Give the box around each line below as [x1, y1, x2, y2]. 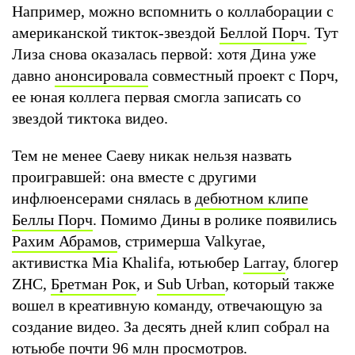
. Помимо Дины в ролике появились [93, 210, 337, 228]
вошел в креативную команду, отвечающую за [12, 296, 323, 314]
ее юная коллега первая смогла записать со [12, 87, 301, 105]
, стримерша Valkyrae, [117, 231, 265, 250]
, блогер [285, 253, 338, 271]
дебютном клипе [195, 189, 308, 207]
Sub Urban [157, 274, 225, 292]
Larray [243, 253, 285, 271]
